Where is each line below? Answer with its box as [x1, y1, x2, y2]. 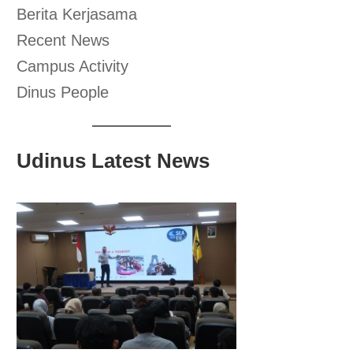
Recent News [17, 32, 110, 49]
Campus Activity [17, 58, 129, 75]
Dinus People [17, 84, 110, 101]
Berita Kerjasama [17, 6, 138, 23]
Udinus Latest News [17, 149, 210, 173]
